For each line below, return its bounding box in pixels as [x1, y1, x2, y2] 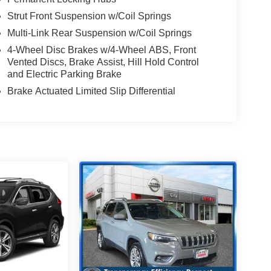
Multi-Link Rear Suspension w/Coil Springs [7, 28, 192, 39]
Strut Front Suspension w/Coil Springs [7, 11, 171, 22]
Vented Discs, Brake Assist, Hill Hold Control [7, 57, 199, 68]
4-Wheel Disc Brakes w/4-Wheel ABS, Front [7, 45, 196, 56]
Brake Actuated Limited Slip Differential [7, 86, 175, 97]
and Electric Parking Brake [7, 69, 122, 80]
